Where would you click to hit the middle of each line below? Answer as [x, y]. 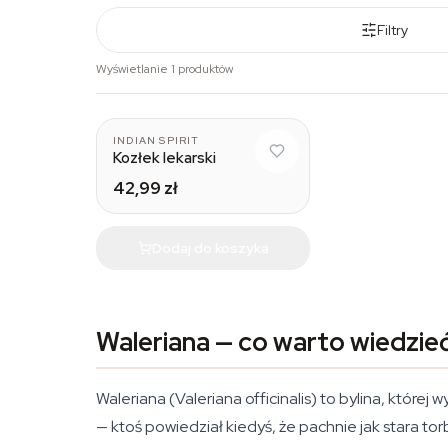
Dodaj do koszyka [210, 247]
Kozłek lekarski [164, 158]
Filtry [392, 30]
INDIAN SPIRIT [156, 140]
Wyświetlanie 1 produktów [164, 69]
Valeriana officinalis [243, 398]
